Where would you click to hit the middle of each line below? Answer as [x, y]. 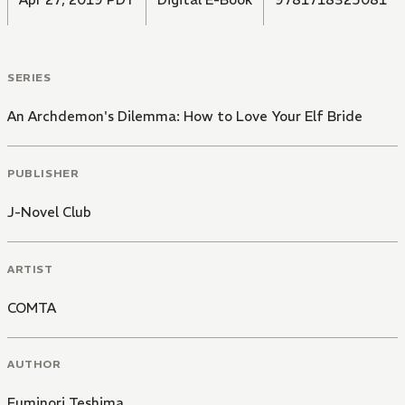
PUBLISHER [43, 173]
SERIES [29, 78]
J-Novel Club [49, 212]
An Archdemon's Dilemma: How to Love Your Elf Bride [185, 117]
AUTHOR [34, 364]
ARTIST [30, 268]
